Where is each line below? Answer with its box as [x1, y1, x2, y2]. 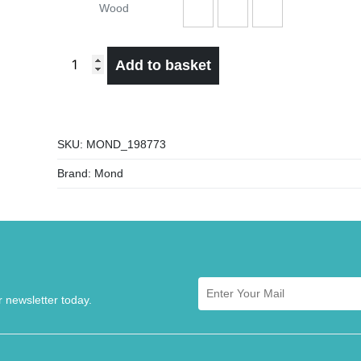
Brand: [57, 167, 95, 180]
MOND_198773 [86, 138, 167, 151]
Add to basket [115, 57, 212, 74]
